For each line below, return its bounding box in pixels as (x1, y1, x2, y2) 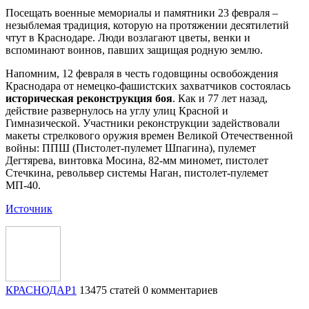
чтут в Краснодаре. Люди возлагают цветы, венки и (6, 31, 250, 43)
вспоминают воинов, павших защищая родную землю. (6, 43, 263, 56)
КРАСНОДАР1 (6, 283, 77, 296)
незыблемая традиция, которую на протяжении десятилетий (6, 19, 289, 31)
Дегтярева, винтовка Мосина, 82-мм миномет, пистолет (6, 154, 268, 166)
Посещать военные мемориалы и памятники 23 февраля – (6, 6, 278, 19)
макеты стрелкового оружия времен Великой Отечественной (6, 129, 293, 141)
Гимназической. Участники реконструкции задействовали (6, 117, 280, 129)
